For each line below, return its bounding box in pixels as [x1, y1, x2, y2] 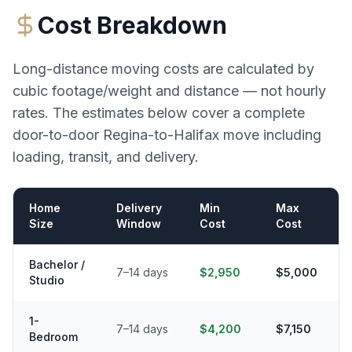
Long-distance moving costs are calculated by [13, 60, 314, 78]
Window [116, 217, 161, 231]
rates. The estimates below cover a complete [13, 104, 305, 122]
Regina [103, 126, 148, 144]
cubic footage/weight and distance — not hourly [13, 82, 326, 100]
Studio [29, 273, 64, 288]
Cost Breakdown [38, 11, 227, 40]
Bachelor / [29, 258, 85, 272]
